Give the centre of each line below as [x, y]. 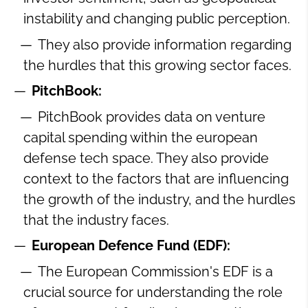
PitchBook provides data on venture [152, 117]
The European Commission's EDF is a [155, 271]
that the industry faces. [96, 220]
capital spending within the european [141, 137]
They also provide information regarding [165, 44]
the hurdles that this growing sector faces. [157, 65]
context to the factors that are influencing [156, 178]
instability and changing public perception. [157, 19]
